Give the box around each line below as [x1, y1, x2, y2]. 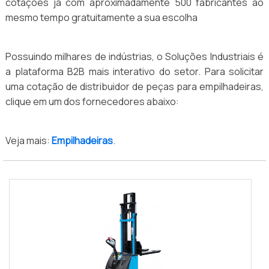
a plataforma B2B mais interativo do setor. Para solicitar [5, 65, 264, 79]
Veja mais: [5, 134, 52, 148]
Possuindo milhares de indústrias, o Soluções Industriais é [5, 50, 264, 64]
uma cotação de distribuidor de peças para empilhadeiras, [5, 80, 264, 94]
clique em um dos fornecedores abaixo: [5, 95, 179, 109]
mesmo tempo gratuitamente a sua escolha [5, 11, 198, 25]
